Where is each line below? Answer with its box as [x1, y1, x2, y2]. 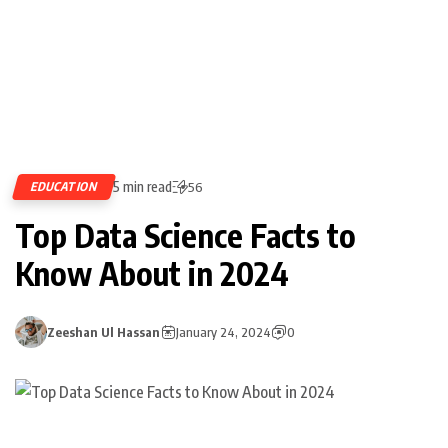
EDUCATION [29, 178, 100, 194]
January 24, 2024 [176, 323, 271, 340]
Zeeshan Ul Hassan [47, 323, 160, 340]
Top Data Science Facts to [15, 214, 356, 255]
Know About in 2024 [15, 252, 289, 293]
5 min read [113, 177, 172, 195]
